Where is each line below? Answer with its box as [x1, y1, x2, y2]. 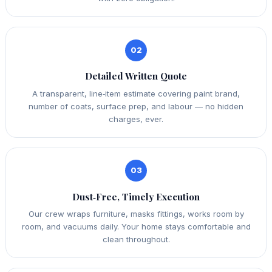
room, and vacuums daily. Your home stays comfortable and [21, 222, 251, 232]
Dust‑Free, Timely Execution [72, 190, 200, 203]
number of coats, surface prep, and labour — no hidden [29, 101, 243, 111]
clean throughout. [102, 234, 170, 245]
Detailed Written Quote [85, 70, 187, 83]
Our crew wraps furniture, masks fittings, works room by [28, 209, 244, 219]
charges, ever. [109, 114, 163, 124]
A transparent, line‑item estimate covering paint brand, [32, 88, 240, 98]
